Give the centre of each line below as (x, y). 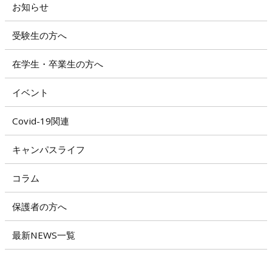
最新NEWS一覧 (44, 235)
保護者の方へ (39, 207)
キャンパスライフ (49, 150)
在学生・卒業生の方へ (58, 64)
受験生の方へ (39, 36)
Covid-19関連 (41, 121)
